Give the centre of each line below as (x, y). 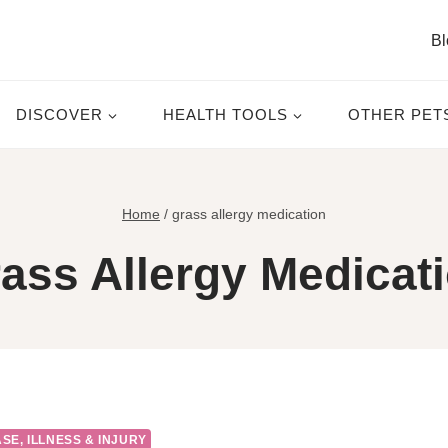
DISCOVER (59, 114)
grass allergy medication (249, 214)
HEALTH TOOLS (225, 114)
